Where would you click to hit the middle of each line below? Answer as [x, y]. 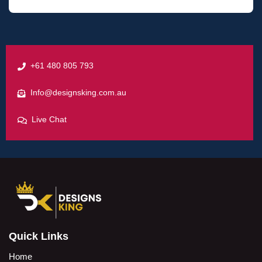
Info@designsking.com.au [78, 92]
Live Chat [49, 119]
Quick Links [39, 236]
